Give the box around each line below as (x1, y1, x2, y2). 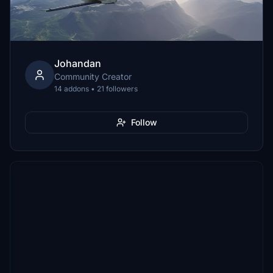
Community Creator (54, 71, 132, 82)
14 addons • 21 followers (54, 84, 138, 93)
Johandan (54, 57, 101, 69)
